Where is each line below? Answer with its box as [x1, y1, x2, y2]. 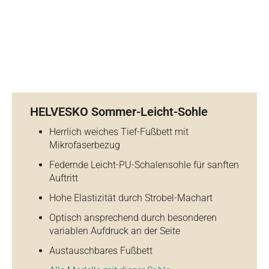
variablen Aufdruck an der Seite [49, 225, 180, 237]
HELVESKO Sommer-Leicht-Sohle [30, 104, 208, 119]
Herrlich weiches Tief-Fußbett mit [49, 126, 189, 138]
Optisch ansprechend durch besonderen [49, 212, 217, 223]
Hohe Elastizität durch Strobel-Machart [49, 192, 213, 204]
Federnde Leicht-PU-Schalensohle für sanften [49, 159, 239, 171]
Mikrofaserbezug [49, 139, 120, 151]
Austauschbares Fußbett [49, 245, 153, 256]
